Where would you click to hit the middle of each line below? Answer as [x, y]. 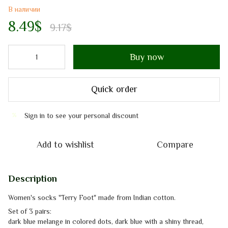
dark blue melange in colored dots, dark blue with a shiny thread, [106, 221]
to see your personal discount [92, 115]
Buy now [147, 57]
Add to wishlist [65, 144]
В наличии [24, 9]
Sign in [35, 115]
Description [33, 178]
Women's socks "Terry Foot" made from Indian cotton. [92, 197]
